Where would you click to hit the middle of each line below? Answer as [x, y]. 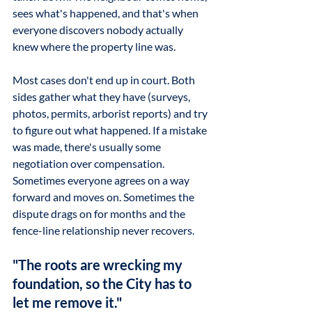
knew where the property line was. [94, 46]
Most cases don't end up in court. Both [105, 80]
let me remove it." [67, 302]
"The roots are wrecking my [99, 265]
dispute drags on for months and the [100, 213]
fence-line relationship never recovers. [103, 230]
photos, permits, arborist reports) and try [111, 113]
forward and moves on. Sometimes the [104, 197]
